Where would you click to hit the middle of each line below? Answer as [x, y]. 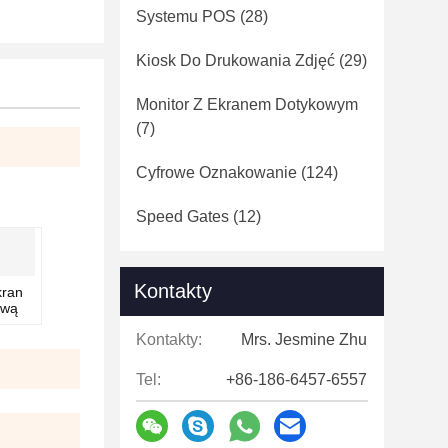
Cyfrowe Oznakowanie [216, 172]
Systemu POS [186, 16]
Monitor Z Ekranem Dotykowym [247, 104]
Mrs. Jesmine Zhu [304, 339]
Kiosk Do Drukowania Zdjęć [235, 60]
